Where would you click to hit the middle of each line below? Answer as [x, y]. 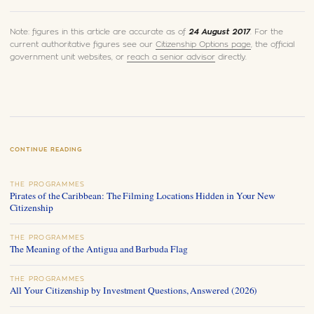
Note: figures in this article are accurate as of [99, 32]
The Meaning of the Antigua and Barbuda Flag [98, 249]
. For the [266, 32]
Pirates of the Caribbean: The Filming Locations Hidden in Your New [143, 196]
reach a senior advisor [171, 57]
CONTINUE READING [46, 150]
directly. [231, 57]
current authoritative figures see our [82, 45]
